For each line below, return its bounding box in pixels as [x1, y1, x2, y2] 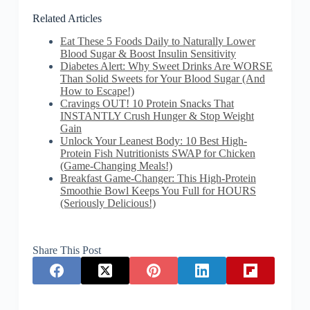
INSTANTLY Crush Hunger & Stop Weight [60, 109, 254, 122]
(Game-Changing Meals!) [60, 159, 172, 172]
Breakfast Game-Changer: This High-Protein [60, 172, 256, 184]
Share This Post [32, 244, 101, 256]
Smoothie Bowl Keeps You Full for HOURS [60, 184, 256, 197]
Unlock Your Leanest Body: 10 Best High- [60, 134, 247, 147]
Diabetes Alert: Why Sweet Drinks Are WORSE [60, 60, 273, 72]
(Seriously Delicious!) [60, 197, 156, 209]
